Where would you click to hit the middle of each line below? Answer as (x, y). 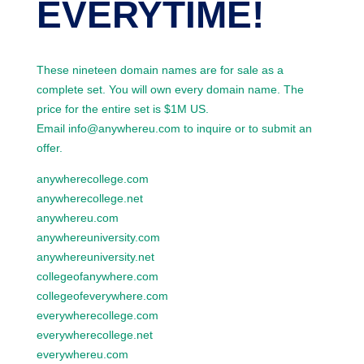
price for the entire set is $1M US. (122, 109)
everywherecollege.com (97, 315)
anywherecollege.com (92, 179)
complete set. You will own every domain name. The (170, 89)
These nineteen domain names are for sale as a (160, 70)
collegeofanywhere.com (97, 276)
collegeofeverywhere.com (102, 296)
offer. (49, 148)
